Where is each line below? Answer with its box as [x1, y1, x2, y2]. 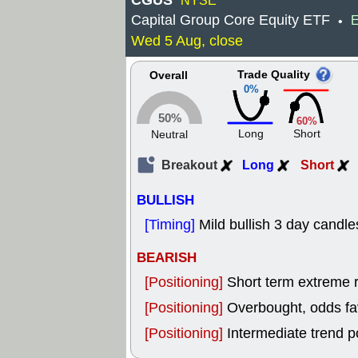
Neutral [151, 127, 188, 142]
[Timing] [145, 215, 199, 234]
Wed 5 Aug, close [131, 31, 243, 50]
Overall [149, 68, 188, 84]
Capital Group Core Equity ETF [131, 10, 330, 30]
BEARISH [137, 248, 197, 268]
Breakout [161, 156, 221, 174]
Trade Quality [237, 67, 310, 83]
